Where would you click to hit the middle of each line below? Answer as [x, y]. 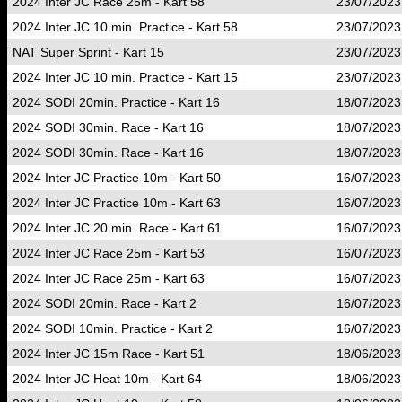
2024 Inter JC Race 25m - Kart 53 [109, 253]
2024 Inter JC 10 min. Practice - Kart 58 [125, 27]
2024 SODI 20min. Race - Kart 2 [105, 303]
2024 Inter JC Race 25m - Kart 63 [109, 278]
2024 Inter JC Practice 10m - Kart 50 [117, 178]
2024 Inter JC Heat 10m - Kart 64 [107, 379]
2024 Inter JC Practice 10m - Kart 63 [117, 203]
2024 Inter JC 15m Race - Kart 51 [109, 354]
